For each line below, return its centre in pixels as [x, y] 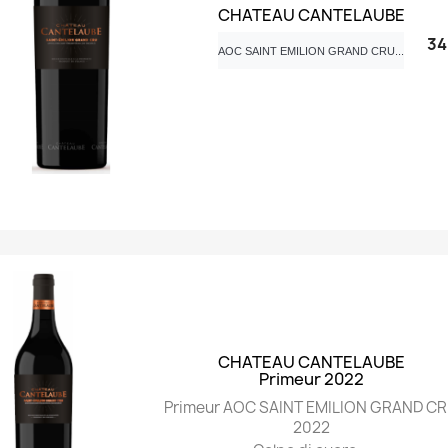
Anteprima [83, 234]
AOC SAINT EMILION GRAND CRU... [311, 50]
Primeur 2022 [311, 378]
